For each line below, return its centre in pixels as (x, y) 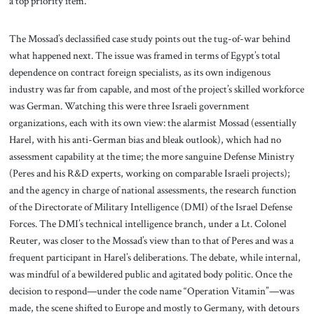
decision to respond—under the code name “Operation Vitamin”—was (151, 291)
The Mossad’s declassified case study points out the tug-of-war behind (149, 38)
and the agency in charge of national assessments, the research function (152, 190)
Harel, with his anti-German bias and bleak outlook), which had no (145, 139)
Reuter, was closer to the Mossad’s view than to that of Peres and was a (151, 240)
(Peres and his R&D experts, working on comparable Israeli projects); (149, 173)
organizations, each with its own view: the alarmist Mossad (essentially (152, 122)
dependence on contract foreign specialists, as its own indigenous (139, 72)
